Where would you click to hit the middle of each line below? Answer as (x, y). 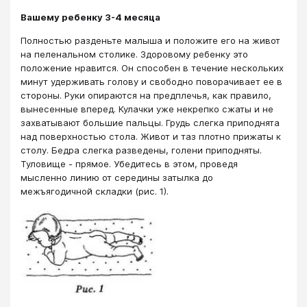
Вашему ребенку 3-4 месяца (90, 17)
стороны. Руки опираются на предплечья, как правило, (146, 96)
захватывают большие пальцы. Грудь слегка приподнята (150, 123)
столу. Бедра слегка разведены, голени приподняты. (141, 150)
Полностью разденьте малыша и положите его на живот (150, 41)
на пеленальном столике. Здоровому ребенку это (134, 54)
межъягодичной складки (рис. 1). (95, 192)
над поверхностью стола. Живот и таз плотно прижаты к (151, 137)
